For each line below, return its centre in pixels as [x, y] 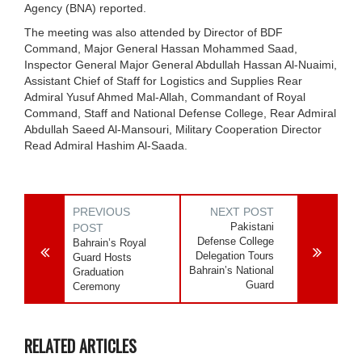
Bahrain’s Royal [109, 242]
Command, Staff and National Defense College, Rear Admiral [180, 113]
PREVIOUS [101, 211]
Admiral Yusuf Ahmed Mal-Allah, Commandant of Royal [165, 97]
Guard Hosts [102, 257]
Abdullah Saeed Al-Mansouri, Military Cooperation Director [173, 129]
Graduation [98, 271]
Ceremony [97, 286]
